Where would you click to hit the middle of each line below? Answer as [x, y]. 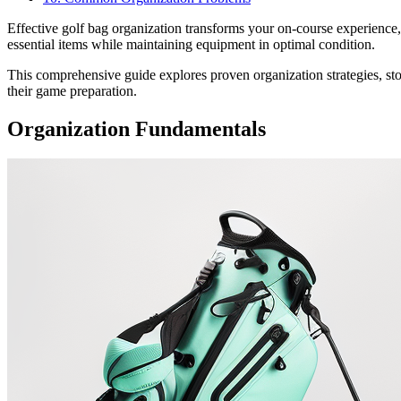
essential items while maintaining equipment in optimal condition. [191, 44]
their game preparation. [72, 90]
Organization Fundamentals [137, 128]
